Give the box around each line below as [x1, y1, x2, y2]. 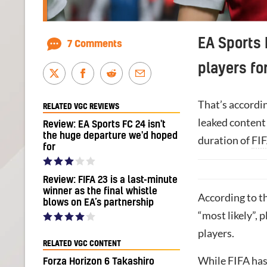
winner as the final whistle [43, 186, 157, 196]
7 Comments [67, 39, 122, 49]
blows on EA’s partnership [43, 197, 154, 207]
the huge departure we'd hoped [43, 131, 178, 141]
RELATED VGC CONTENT [43, 240, 121, 247]
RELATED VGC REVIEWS [43, 103, 119, 110]
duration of [198, 133, 252, 147]
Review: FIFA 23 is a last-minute [43, 175, 178, 185]
